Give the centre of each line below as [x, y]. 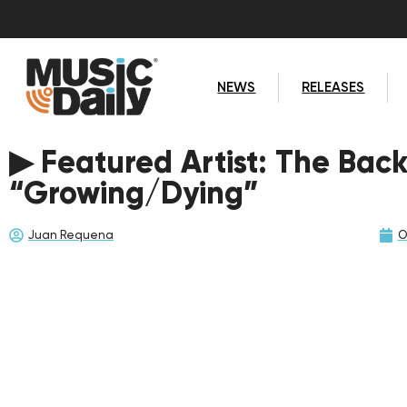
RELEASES [333, 87]
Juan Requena [71, 235]
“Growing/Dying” [134, 193]
